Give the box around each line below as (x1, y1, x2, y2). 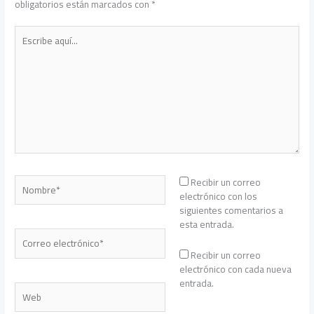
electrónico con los (179, 186, 257, 205)
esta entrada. (179, 214, 234, 233)
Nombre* (14, 172, 53, 191)
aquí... (14, 36, 38, 55)
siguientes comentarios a (179, 200, 283, 219)
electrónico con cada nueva (179, 259, 292, 278)
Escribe (14, 22, 45, 41)
